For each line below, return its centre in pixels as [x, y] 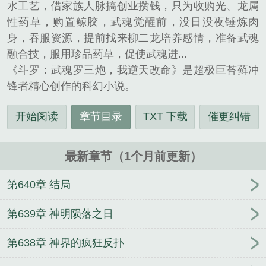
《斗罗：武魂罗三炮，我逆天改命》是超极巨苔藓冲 [133, 70]
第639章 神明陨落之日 [60, 214]
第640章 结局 [39, 185]
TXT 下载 [165, 117]
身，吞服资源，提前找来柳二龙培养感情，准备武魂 [133, 38]
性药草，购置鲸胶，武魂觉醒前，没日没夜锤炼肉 [133, 22]
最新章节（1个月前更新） [133, 156]
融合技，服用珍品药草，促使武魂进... [97, 54]
